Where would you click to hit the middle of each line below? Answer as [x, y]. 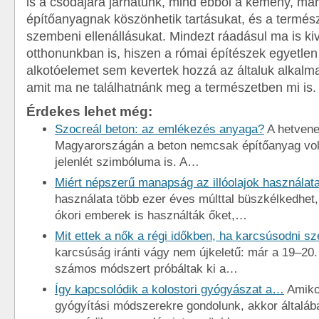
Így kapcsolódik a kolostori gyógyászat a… [169, 289]
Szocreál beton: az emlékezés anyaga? [159, 129]
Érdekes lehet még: [89, 111]
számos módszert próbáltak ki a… [146, 269]
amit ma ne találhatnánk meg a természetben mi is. [171, 88]
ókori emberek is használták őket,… [151, 215]
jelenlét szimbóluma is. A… [127, 162]
